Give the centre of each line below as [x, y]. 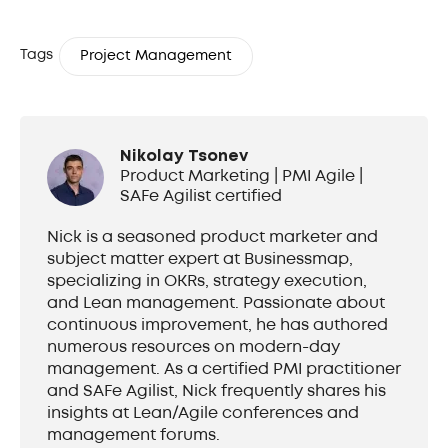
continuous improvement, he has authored [217, 326]
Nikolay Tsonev [184, 157]
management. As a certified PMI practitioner [224, 370]
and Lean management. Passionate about [216, 304]
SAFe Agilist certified [201, 197]
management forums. [133, 436]
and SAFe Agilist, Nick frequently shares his [216, 392]
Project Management [156, 56]
